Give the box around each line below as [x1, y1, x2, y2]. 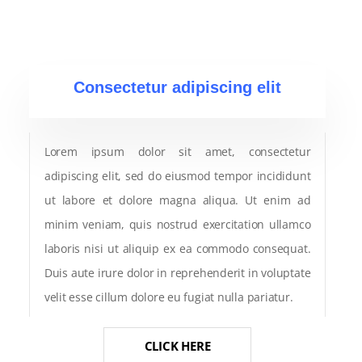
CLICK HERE [144, 338, 211, 355]
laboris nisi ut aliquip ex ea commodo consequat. [44, 240, 311, 256]
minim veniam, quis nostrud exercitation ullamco [44, 216, 311, 232]
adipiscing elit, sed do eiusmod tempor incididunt [44, 167, 311, 183]
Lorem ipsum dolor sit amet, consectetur [44, 143, 311, 159]
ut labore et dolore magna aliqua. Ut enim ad [44, 192, 311, 208]
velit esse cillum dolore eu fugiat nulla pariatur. [44, 288, 293, 305]
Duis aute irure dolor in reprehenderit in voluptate [44, 264, 311, 280]
